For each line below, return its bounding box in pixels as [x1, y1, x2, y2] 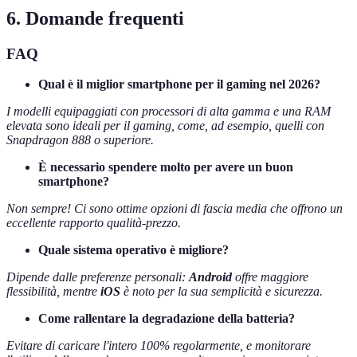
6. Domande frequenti [6, 7, 184, 29]
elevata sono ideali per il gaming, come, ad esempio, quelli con [6, 119, 324, 133]
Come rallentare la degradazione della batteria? [38, 312, 295, 326]
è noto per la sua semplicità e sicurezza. [120, 284, 323, 299]
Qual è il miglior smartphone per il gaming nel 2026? [38, 77, 320, 92]
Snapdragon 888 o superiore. [6, 133, 154, 147]
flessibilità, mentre [6, 284, 100, 299]
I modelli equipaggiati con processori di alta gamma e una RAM [6, 104, 331, 119]
